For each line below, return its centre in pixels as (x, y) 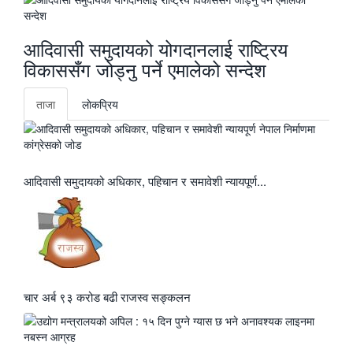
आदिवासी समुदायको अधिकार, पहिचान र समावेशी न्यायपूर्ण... (145, 181)
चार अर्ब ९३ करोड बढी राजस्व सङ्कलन (107, 297)
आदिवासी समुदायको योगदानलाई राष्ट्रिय (156, 48)
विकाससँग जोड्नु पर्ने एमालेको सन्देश (145, 69)
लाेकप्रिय (100, 104)
